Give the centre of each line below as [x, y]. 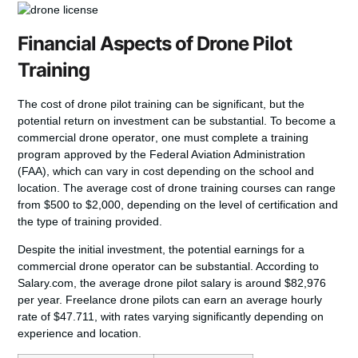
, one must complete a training [232, 137]
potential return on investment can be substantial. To [152, 120]
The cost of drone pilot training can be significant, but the [161, 103]
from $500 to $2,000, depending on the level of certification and [178, 204]
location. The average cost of [93, 187]
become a [311, 120]
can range [309, 187]
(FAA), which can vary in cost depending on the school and [166, 171]
